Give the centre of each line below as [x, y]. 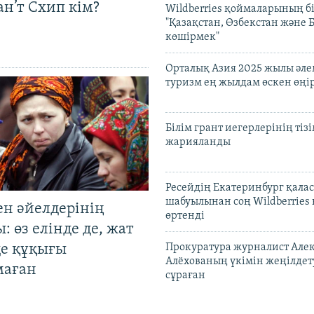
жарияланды [198, 142]
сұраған [185, 275]
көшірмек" [192, 37]
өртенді [185, 216]
